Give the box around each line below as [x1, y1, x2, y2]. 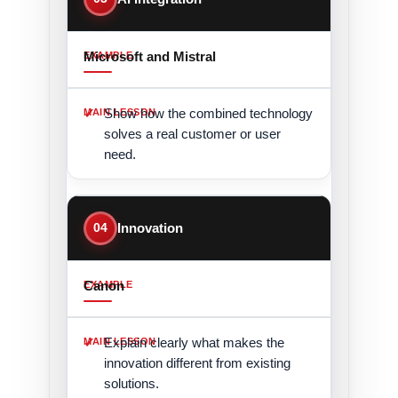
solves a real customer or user [104, 125, 282, 141]
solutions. [104, 375, 160, 391]
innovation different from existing [104, 354, 291, 370]
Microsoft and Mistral [84, 48, 217, 64]
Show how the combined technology [104, 105, 314, 121]
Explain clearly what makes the [104, 334, 285, 350]
